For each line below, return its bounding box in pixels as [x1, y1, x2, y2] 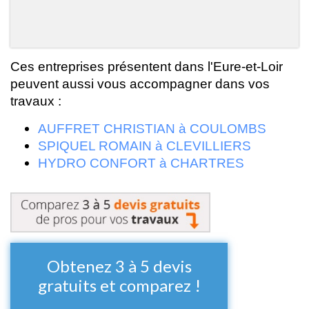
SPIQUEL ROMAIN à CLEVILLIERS [38, 138, 251, 153]
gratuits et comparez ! [37, 275, 201, 295]
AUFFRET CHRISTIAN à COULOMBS [38, 121, 266, 136]
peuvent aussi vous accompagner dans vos [10, 76, 270, 91]
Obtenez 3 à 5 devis [46, 255, 192, 276]
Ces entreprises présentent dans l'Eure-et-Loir [10, 59, 283, 74]
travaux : [10, 93, 61, 108]
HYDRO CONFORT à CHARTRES [38, 155, 244, 170]
